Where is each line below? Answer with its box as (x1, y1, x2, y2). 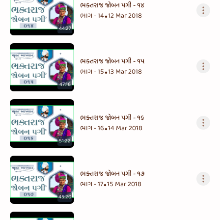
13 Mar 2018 (108, 66, 142, 78)
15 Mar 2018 (107, 179, 142, 191)
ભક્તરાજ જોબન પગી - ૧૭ (80, 168, 145, 180)
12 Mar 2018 (108, 10, 142, 22)
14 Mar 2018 (108, 122, 143, 134)
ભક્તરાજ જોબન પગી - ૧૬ (80, 112, 145, 124)
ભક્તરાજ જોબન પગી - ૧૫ (80, 56, 145, 68)
